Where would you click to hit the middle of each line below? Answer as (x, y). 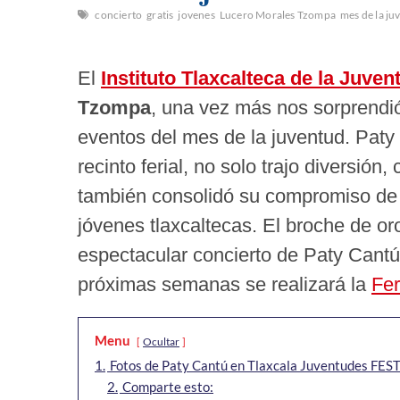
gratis (160, 15)
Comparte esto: (168, 387)
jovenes (196, 15)
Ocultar (161, 342)
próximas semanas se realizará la (225, 285)
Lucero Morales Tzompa (278, 15)
